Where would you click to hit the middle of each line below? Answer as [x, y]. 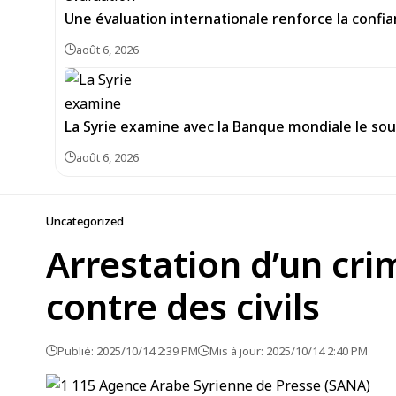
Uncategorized [85, 221]
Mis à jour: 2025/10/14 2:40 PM [289, 351]
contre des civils [183, 306]
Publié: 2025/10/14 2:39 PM [128, 351]
